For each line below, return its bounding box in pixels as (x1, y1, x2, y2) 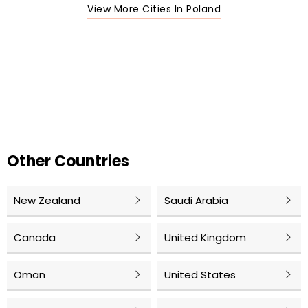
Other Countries (7, 151, 129, 173)
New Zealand (14, 193, 80, 208)
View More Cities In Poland (87, 2, 221, 16)
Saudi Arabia (164, 193, 228, 208)
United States (164, 267, 236, 283)
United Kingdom (164, 230, 246, 245)
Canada (14, 230, 56, 245)
